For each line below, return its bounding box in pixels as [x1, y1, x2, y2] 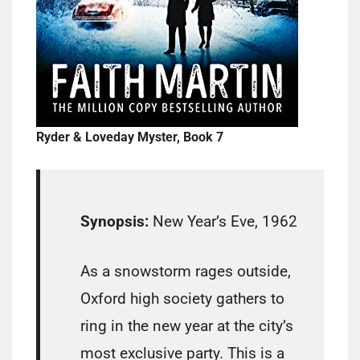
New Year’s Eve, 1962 [153, 212, 297, 231]
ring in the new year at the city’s [80, 317, 293, 336]
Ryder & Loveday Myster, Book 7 [36, 129, 223, 145]
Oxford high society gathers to [80, 289, 284, 309]
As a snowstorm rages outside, [80, 262, 291, 281]
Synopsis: [80, 212, 149, 231]
